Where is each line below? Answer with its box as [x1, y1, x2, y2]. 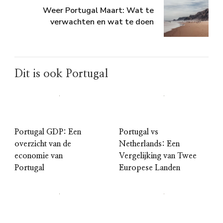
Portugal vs [119, 128, 158, 136]
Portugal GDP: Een [14, 128, 81, 136]
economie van [14, 152, 63, 160]
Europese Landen [119, 164, 180, 172]
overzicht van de [14, 140, 71, 148]
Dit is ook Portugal [14, 68, 108, 80]
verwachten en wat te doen [50, 16, 154, 28]
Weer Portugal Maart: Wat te [43, 5, 154, 16]
